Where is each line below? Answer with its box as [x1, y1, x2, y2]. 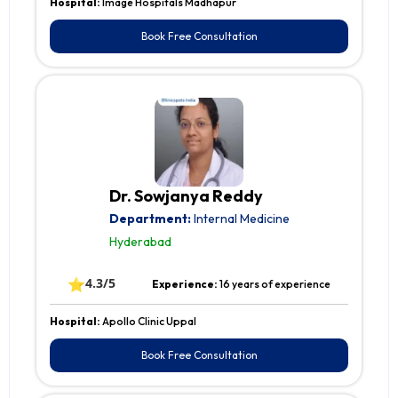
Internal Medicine [190, 211, 290, 227]
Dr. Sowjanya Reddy [108, 186, 263, 207]
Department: [108, 211, 191, 227]
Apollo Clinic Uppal [102, 314, 196, 329]
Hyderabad [108, 234, 171, 251]
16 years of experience [219, 277, 330, 291]
